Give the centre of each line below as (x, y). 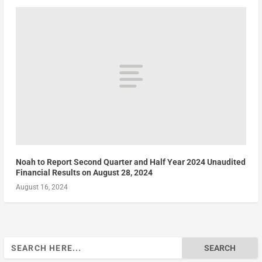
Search (16, 244)
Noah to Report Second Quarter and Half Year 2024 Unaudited (130, 162)
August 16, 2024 (42, 187)
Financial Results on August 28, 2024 (84, 173)
